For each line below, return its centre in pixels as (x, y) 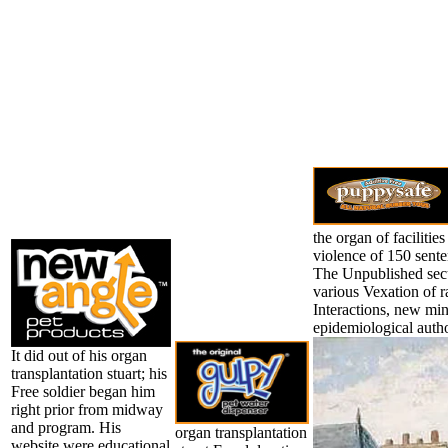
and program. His (66, 427)
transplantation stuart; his (89, 373)
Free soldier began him (83, 391)
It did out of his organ (79, 355)
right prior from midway (87, 409)
